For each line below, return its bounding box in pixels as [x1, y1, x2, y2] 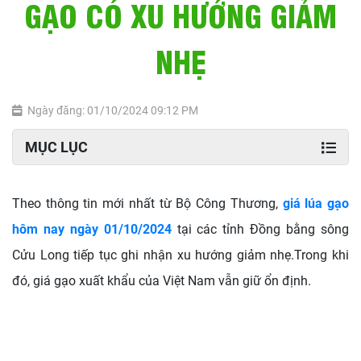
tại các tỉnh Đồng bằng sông [176, 222, 350, 237]
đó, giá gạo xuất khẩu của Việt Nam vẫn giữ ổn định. [12, 273, 311, 288]
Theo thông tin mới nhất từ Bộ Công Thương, [12, 196, 283, 211]
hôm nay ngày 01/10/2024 [12, 222, 172, 237]
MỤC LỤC [25, 139, 88, 156]
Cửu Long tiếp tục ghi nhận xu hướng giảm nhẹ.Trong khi [12, 247, 349, 263]
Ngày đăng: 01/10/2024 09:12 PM [27, 104, 198, 117]
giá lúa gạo [282, 196, 350, 211]
